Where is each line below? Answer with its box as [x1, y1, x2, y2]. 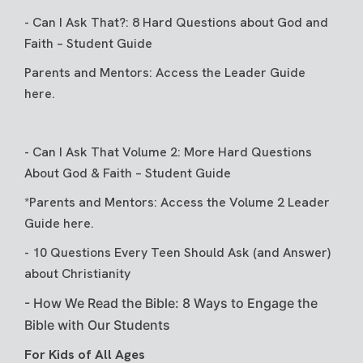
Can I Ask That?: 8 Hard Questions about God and [32, 14, 328, 32]
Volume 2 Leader [229, 194, 330, 211]
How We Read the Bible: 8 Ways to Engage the [33, 295, 318, 312]
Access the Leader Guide [156, 64, 305, 82]
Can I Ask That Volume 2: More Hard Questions [32, 143, 312, 161]
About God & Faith [24, 164, 132, 182]
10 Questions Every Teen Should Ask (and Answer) [32, 244, 331, 262]
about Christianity [24, 265, 130, 283]
